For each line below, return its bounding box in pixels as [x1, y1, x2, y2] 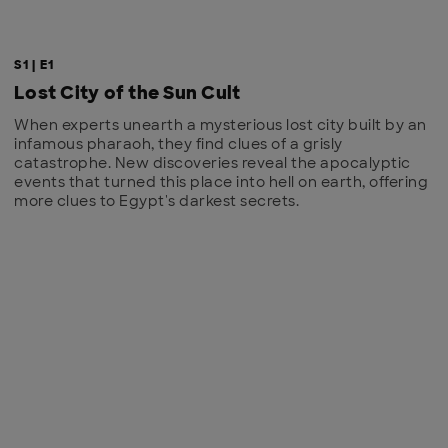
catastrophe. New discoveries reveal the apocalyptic [14, 154, 411, 173]
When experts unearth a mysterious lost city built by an [14, 116, 427, 135]
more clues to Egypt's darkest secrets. [14, 192, 299, 211]
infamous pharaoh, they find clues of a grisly [14, 135, 343, 154]
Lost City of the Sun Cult [14, 81, 241, 106]
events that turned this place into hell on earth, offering [14, 173, 428, 192]
